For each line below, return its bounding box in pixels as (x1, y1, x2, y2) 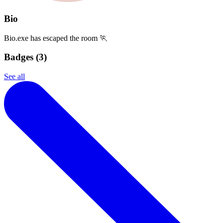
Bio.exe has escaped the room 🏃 (4, 33, 108, 42)
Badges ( (4, 52, 39, 63)
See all (4, 72, 25, 81)
